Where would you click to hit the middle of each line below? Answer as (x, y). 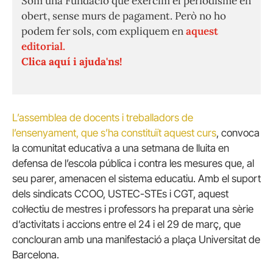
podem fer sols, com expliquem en (104, 31)
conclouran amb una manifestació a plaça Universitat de (136, 240)
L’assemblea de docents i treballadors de (103, 118)
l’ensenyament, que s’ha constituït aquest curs (114, 133)
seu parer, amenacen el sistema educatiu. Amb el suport (136, 179)
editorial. (43, 47)
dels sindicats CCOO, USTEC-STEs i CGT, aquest (120, 194)
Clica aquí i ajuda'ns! (72, 62)
